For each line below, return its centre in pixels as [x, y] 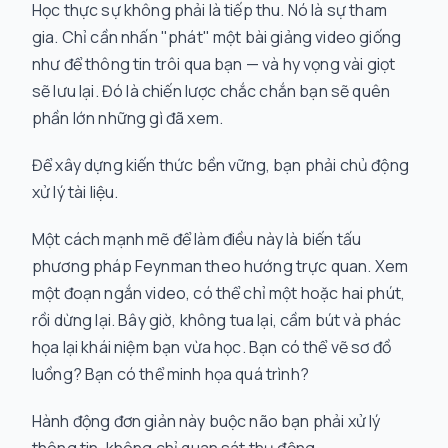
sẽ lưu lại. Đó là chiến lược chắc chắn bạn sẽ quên [211, 91]
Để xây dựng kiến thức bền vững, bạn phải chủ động [220, 165]
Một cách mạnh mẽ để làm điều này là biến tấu [197, 239]
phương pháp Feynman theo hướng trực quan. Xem [220, 266]
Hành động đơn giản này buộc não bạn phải [190, 421]
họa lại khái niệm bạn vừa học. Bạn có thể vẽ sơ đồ [212, 347]
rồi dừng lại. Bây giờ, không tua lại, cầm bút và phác [217, 320]
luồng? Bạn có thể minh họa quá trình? [170, 374]
